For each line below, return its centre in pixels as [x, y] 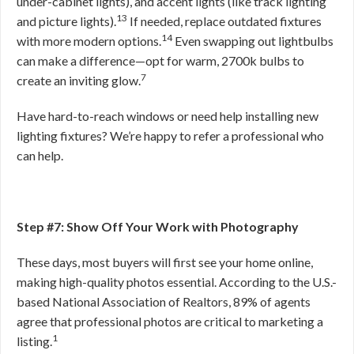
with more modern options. [89, 41]
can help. [40, 155]
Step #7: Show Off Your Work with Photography [158, 226]
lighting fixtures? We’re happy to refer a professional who [170, 136]
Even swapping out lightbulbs [254, 41]
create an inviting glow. [79, 80]
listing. [34, 341]
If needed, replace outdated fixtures [224, 21]
